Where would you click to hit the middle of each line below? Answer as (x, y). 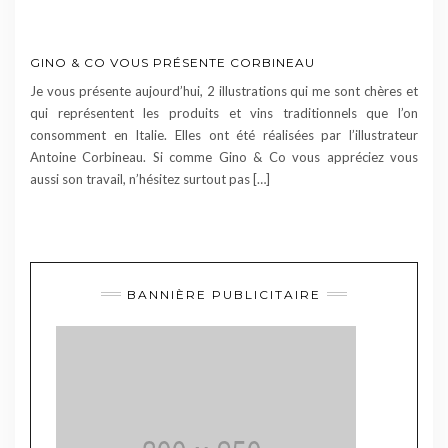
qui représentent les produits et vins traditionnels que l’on (224, 112)
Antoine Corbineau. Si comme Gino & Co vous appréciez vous (224, 156)
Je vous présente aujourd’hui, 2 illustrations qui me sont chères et (224, 90)
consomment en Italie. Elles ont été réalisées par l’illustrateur (224, 134)
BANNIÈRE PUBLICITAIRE (224, 294)
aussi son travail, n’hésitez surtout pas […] (150, 178)
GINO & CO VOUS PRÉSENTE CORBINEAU (172, 62)
